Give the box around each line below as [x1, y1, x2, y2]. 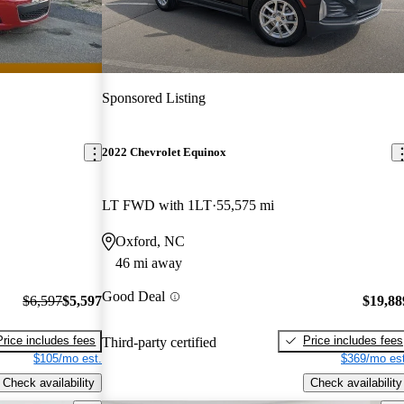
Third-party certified [102, 334, 217, 350]
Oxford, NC [115, 234, 186, 250]
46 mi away [115, 255, 183, 271]
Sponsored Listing [102, 89, 207, 106]
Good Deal [102, 289, 166, 305]
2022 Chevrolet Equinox [102, 145, 227, 160]
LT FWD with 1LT [102, 197, 213, 214]
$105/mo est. [33, 351, 103, 365]
